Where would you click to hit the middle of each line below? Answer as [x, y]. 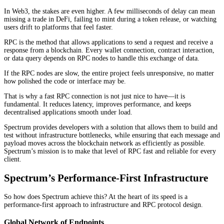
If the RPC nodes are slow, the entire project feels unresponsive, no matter [109, 73]
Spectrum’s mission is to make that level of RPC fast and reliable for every [110, 151]
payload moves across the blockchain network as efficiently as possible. [105, 143]
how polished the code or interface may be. [65, 81]
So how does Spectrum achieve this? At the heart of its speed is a [96, 197]
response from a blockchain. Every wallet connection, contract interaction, [109, 50]
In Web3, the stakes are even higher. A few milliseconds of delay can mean [109, 11]
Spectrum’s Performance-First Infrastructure [106, 178]
